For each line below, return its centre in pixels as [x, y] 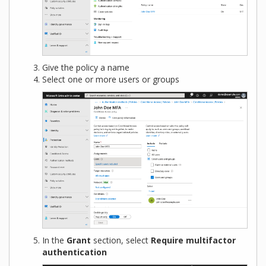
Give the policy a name [86, 68]
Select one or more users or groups [111, 80]
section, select [121, 240]
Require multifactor [193, 240]
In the [54, 240]
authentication [75, 252]
